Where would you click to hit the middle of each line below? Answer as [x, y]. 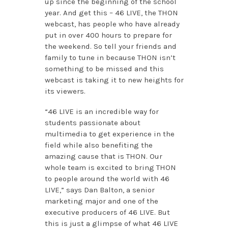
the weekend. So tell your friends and [110, 47]
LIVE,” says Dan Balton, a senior [99, 190]
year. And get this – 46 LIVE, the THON [111, 13]
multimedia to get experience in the [109, 134]
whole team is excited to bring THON [110, 168]
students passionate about [92, 123]
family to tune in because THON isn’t [110, 58]
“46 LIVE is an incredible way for [102, 112]
